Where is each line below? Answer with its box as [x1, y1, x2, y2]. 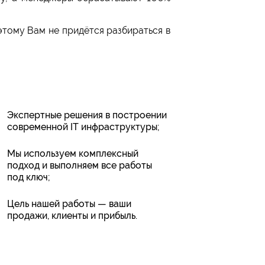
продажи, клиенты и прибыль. [7, 210, 138, 222]
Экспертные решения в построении [7, 109, 167, 121]
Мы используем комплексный [7, 148, 139, 160]
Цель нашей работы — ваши [7, 198, 132, 210]
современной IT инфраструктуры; [7, 121, 160, 133]
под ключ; [7, 172, 51, 183]
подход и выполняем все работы [7, 160, 153, 172]
